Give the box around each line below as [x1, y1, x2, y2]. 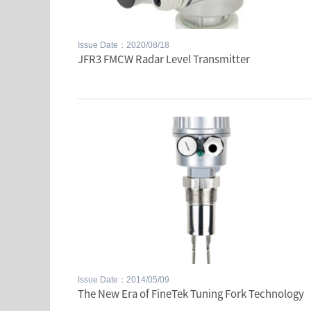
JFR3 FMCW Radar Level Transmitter [78, 51, 250, 67]
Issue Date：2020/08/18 [78, 40, 169, 51]
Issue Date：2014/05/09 [78, 275, 169, 285]
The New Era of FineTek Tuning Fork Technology [78, 286, 304, 301]
